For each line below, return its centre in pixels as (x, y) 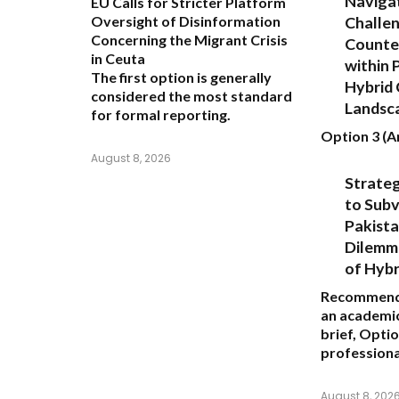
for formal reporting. (161, 115)
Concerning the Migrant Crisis (189, 40)
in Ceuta (118, 59)
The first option (142, 77)
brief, (340, 333)
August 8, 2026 (131, 159)
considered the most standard (191, 96)
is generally (233, 77)
